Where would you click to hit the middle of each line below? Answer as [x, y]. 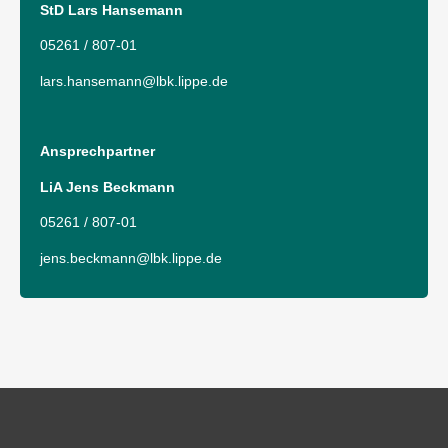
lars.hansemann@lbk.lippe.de [134, 80]
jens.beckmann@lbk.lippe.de [131, 257]
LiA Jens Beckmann [107, 186]
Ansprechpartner [97, 151]
